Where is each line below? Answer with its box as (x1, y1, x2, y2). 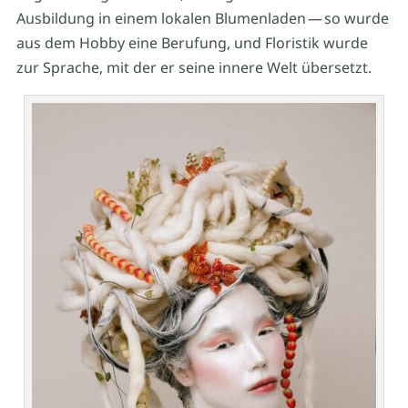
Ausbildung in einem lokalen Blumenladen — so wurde (15, 7, 389, 28)
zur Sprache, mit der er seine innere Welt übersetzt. (15, 56, 372, 77)
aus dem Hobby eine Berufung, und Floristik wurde (15, 32, 368, 53)
